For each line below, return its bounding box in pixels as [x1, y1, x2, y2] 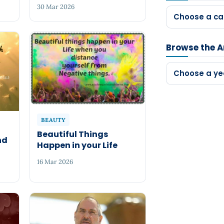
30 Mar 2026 [37, 2, 75, 11]
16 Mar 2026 [37, 157, 73, 166]
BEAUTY [41, 116, 66, 124]
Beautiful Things [37, 128, 108, 140]
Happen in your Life [37, 139, 118, 151]
